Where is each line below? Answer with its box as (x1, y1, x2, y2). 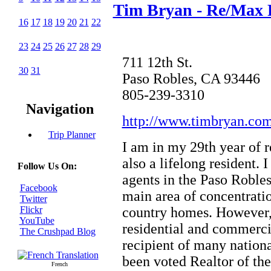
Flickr (19, 204, 42, 215)
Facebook (19, 183, 57, 194)
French (51, 261, 68, 268)
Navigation (25, 101, 94, 117)
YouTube (19, 215, 54, 226)
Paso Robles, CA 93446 (122, 70, 260, 87)
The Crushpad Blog (19, 226, 96, 237)
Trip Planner (48, 129, 96, 140)
